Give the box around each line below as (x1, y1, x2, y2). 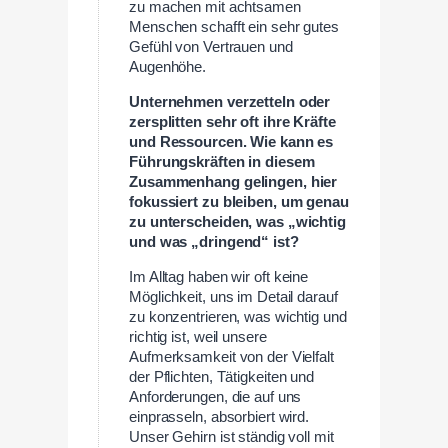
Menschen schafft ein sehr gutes (129, 19, 339, 36)
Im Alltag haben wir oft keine (129, 268, 309, 285)
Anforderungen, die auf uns (129, 388, 302, 405)
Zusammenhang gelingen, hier (129, 174, 338, 191)
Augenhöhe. (129, 59, 207, 76)
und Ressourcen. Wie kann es (129, 134, 334, 151)
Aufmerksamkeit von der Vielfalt (129, 348, 334, 365)
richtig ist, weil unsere (129, 328, 267, 345)
